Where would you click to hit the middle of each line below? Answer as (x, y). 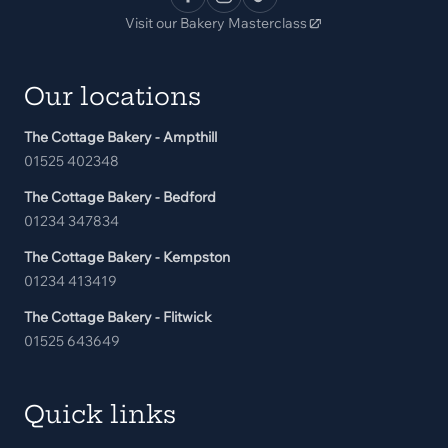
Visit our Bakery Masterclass (216, 23)
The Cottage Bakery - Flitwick (118, 317)
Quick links (100, 414)
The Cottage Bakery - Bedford (120, 197)
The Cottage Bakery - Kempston (127, 257)
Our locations (112, 96)
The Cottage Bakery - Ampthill (120, 137)
